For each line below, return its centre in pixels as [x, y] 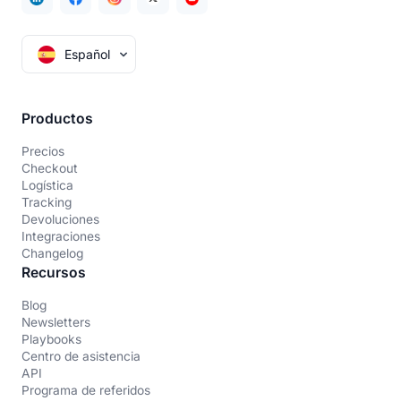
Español [88, 55]
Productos [57, 119]
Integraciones [60, 237]
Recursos [53, 273]
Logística [47, 186]
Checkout [49, 169]
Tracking [46, 203]
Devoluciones [60, 220]
